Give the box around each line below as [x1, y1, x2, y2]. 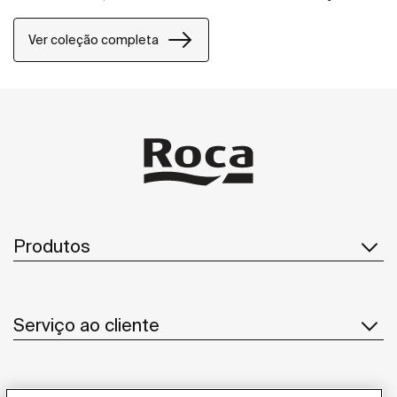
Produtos [13, 235, 90, 256]
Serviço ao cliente [13, 314, 160, 335]
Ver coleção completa [28, 32, 159, 47]
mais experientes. [13, 6, 135, 23]
